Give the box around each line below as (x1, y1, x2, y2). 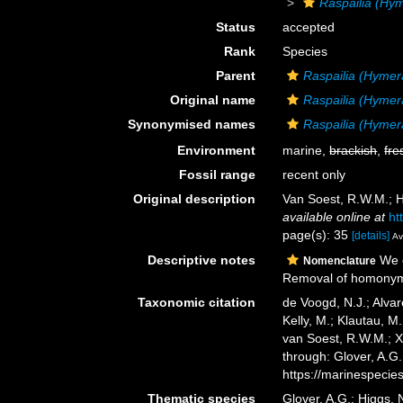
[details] (352, 229, 390, 242)
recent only (282, 167, 346, 182)
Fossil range (179, 167, 256, 182)
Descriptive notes (148, 252, 256, 267)
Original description (133, 192, 256, 206)
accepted (282, 20, 336, 34)
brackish (329, 143, 378, 157)
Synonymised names (128, 117, 256, 131)
